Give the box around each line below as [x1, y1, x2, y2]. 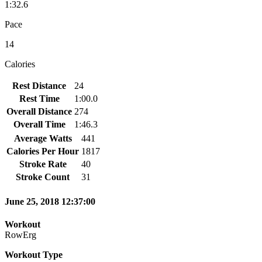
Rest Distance [12, 80, 66, 91]
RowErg [5, 230, 36, 240]
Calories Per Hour [6, 146, 79, 156]
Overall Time [13, 119, 65, 129]
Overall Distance [6, 106, 72, 116]
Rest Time [19, 93, 60, 104]
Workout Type [5, 250, 63, 260]
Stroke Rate [19, 158, 67, 169]
